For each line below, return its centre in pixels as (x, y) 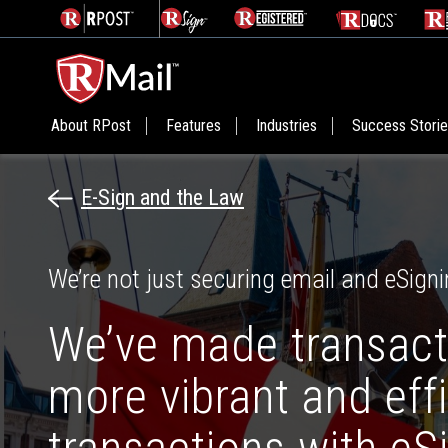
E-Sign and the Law (162, 197)
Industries (286, 125)
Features (193, 125)
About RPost (91, 125)
